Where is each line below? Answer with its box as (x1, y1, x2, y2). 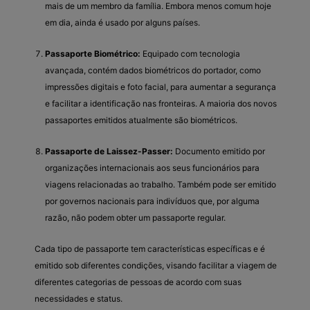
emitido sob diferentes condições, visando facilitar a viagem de (35, 259, 277, 271)
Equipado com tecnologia (140, 48, 240, 59)
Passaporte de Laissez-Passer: (45, 145, 173, 156)
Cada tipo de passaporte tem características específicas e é (35, 243, 265, 254)
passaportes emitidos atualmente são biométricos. (45, 114, 237, 125)
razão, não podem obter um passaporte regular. (45, 212, 226, 223)
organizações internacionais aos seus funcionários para (45, 162, 259, 173)
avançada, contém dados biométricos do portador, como (45, 64, 261, 75)
